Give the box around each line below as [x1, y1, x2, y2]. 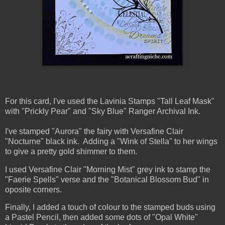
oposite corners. [5, 185, 62, 194]
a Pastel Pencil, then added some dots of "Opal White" [5, 213, 198, 222]
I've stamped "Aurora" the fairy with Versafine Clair [5, 127, 183, 136]
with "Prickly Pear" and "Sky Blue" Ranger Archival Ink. [5, 106, 200, 116]
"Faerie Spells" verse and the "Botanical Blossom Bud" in [5, 175, 209, 184]
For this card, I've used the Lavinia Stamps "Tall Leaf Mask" [5, 96, 214, 105]
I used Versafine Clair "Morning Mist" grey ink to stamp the [5, 165, 210, 174]
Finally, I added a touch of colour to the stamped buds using [5, 203, 215, 212]
